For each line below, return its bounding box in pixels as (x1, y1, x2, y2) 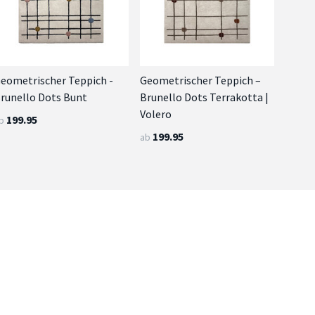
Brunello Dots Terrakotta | (139, 89, 269, 104)
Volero (139, 106, 172, 121)
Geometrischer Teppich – (139, 72, 261, 87)
